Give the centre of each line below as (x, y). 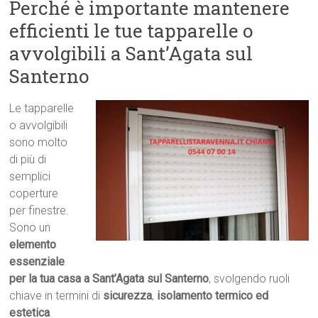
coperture (34, 194)
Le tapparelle (42, 109)
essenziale (37, 262)
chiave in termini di (56, 296)
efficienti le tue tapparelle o (131, 31)
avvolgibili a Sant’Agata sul (131, 54)
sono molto (39, 143)
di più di (28, 160)
